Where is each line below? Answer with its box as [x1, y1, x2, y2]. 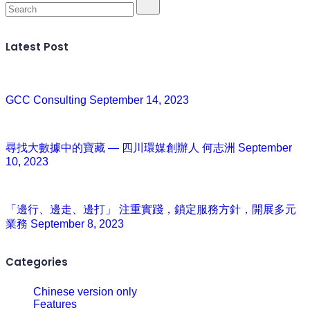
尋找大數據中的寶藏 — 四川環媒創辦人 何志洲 [6, 141, 235, 154]
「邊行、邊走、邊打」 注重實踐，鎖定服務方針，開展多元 [6, 203, 296, 215]
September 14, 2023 [89, 93, 189, 106]
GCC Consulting [6, 93, 86, 106]
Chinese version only [33, 285, 137, 298]
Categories [6, 254, 68, 269]
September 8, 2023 [30, 217, 124, 230]
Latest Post [6, 39, 69, 54]
